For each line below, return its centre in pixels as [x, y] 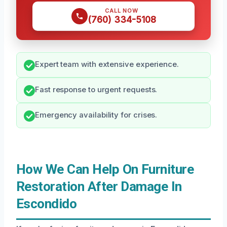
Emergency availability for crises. [96, 115]
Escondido [47, 204]
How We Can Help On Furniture [105, 169]
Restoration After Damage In [99, 187]
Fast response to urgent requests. [96, 90]
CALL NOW [122, 11]
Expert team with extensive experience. [107, 65]
